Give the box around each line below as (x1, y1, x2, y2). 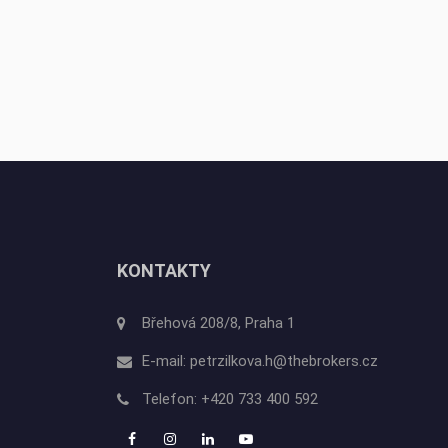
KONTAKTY (117, 260, 211, 282)
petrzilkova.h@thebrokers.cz (190, 352, 378, 371)
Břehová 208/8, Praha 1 (142, 314, 295, 333)
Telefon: (142, 390, 201, 409)
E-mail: (142, 352, 190, 371)
